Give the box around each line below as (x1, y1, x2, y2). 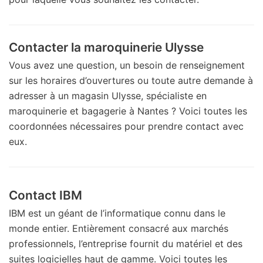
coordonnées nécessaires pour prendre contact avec (9, 120, 244, 132)
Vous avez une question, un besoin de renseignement (9, 59, 245, 71)
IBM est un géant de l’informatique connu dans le (9, 207, 225, 219)
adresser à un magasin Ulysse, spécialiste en (9, 89, 207, 102)
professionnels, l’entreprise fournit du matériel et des (9, 237, 242, 249)
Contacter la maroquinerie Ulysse (9, 39, 204, 55)
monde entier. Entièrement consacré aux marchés (9, 222, 228, 234)
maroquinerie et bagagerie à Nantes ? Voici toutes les (9, 104, 247, 117)
